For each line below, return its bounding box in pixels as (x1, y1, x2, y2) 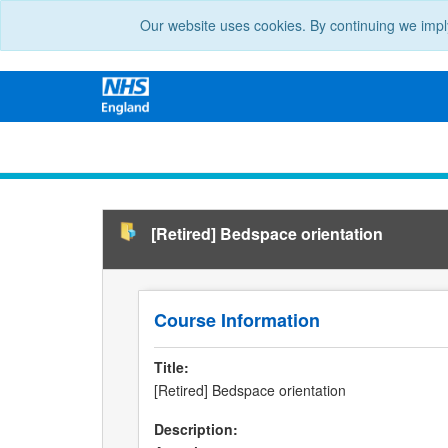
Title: (154, 357, 189, 378)
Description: (154, 419, 238, 440)
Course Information (154, 307, 320, 334)
